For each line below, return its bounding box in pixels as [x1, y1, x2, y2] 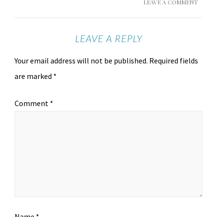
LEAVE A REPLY [75, 32, 142, 44]
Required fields [149, 56, 198, 65]
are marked [15, 71, 53, 81]
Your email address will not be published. [15, 56, 148, 65]
